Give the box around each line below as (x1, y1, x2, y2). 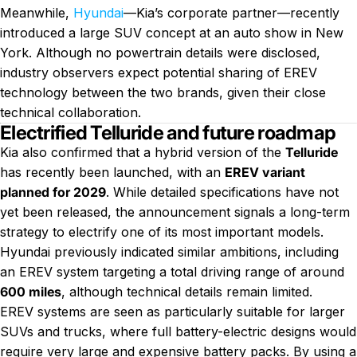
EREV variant (225, 163, 305, 180)
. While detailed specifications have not (106, 183, 339, 200)
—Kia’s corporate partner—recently (124, 4, 339, 21)
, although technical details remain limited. (61, 283, 312, 300)
